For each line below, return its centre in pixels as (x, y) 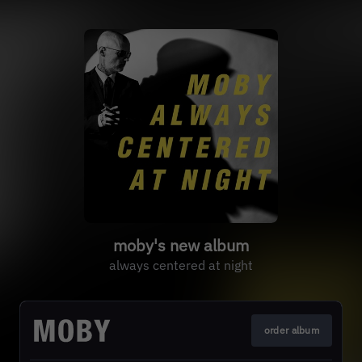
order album (291, 330)
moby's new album (181, 245)
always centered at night (181, 265)
